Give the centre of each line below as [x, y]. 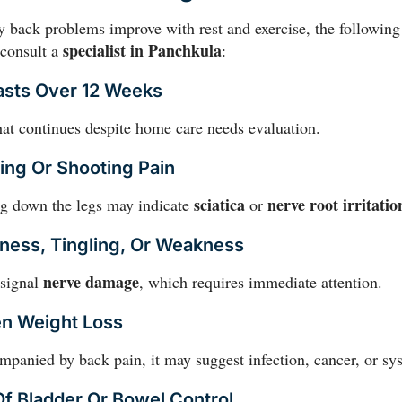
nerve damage [91, 282]
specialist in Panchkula [142, 51]
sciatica [219, 205]
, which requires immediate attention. [261, 282]
